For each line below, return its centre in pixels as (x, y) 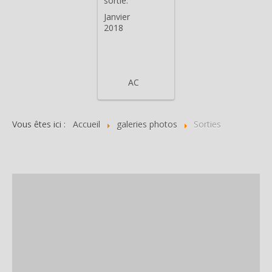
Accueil (87, 124)
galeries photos (147, 124)
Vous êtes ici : (41, 124)
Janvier (117, 16)
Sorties (207, 124)
